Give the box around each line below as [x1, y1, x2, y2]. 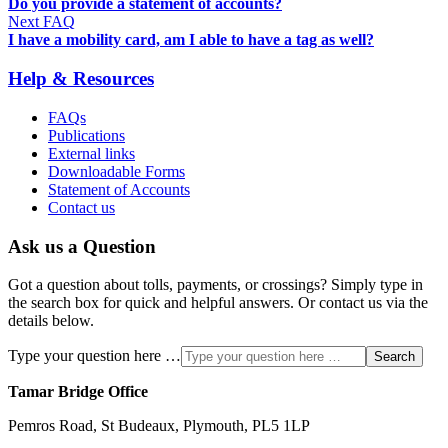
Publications [48, 126, 125, 144]
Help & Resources [8, 68, 154, 90]
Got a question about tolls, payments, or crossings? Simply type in [8, 276, 423, 294]
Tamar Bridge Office [8, 383, 148, 401]
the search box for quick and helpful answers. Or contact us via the [8, 294, 428, 312]
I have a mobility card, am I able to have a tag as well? [8, 31, 374, 49]
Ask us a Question [8, 235, 156, 257]
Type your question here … [8, 347, 181, 365]
